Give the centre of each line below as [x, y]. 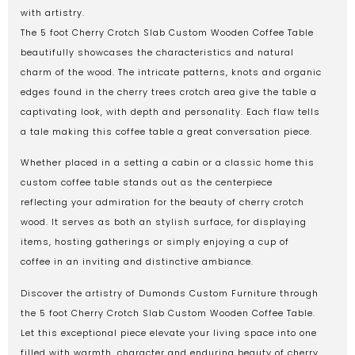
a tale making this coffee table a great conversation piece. [166, 131]
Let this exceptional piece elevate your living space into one [169, 332]
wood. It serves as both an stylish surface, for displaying [164, 222]
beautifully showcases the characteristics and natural [157, 52]
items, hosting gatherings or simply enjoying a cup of [155, 242]
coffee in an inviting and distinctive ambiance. [137, 262]
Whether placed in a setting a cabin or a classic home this [168, 163]
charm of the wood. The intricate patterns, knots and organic [171, 72]
